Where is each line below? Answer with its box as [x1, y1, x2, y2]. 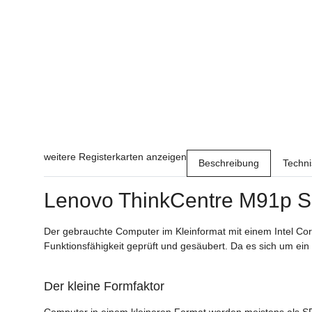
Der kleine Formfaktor [44, 279, 164, 293]
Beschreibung [198, 157, 259, 169]
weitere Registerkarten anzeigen [44, 150, 187, 162]
